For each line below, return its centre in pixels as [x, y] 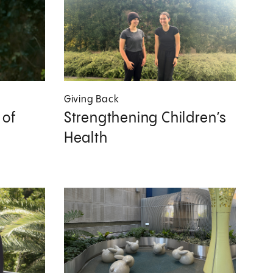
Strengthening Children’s [145, 118]
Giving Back [91, 99]
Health [86, 138]
